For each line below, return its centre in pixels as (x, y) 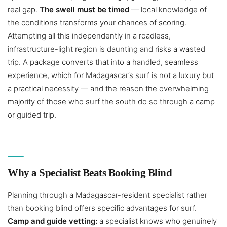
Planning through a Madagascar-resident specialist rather (107, 195)
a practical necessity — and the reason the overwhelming (108, 89)
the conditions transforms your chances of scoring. (97, 23)
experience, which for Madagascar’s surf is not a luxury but (111, 75)
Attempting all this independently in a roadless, (89, 36)
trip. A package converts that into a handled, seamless (103, 62)
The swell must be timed (84, 10)
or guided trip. (32, 115)
